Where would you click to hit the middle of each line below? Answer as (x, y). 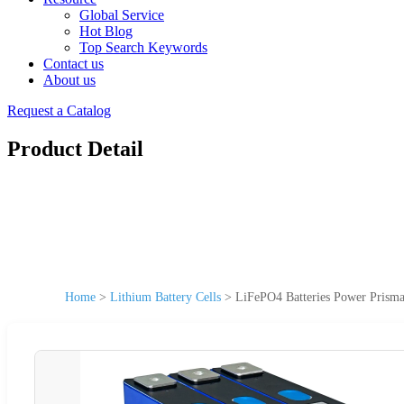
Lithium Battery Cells (165, 297)
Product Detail (75, 148)
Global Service (122, 15)
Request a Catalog (59, 110)
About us (69, 80)
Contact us (73, 64)
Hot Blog (106, 31)
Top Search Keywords (143, 47)
